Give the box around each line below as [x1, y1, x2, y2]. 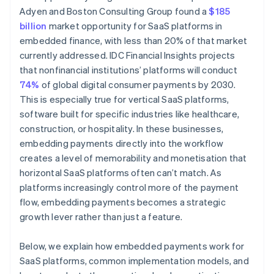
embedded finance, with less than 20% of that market [20, 34, 248, 47]
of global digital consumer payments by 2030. [39, 78, 236, 91]
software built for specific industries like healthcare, [20, 108, 240, 120]
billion [20, 20, 47, 32]
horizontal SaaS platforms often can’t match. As [20, 166, 222, 179]
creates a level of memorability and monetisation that [20, 152, 247, 165]
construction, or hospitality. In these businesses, [20, 122, 224, 135]
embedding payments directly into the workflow [20, 137, 224, 150]
